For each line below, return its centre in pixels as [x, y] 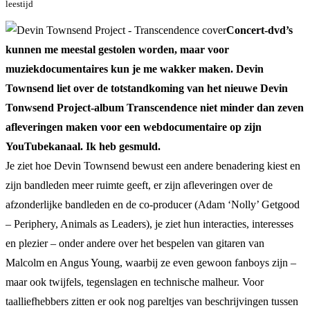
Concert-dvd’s [259, 30]
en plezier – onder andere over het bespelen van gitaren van [135, 243]
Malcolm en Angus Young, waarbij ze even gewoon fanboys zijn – [151, 262]
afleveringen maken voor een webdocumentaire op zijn [134, 127]
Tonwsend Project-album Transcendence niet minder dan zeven [155, 107]
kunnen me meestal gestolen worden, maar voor [117, 49]
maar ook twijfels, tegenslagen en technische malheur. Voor [135, 282]
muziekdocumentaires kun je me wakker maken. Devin [135, 69]
